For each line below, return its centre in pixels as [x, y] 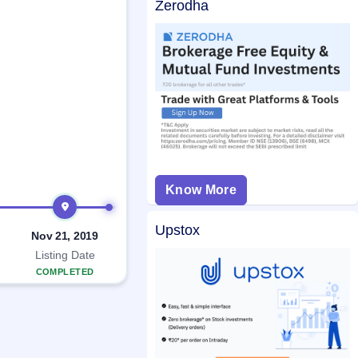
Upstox [177, 230]
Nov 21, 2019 [65, 236]
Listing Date [65, 255]
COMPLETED [65, 272]
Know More [201, 189]
